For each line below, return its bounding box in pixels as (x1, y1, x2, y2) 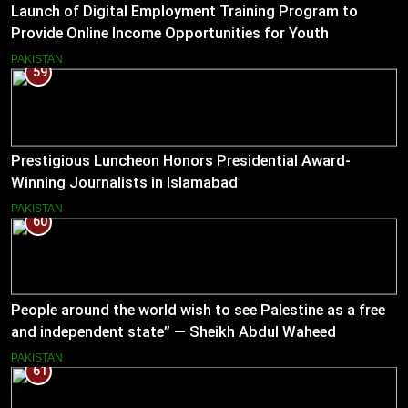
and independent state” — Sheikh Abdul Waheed (11, 323, 336, 342)
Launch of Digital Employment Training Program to (11, 3, 358, 21)
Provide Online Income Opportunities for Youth (11, 25, 329, 43)
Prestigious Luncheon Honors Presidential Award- (11, 152, 351, 170)
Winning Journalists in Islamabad (11, 174, 238, 192)
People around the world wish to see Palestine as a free (11, 301, 385, 320)
